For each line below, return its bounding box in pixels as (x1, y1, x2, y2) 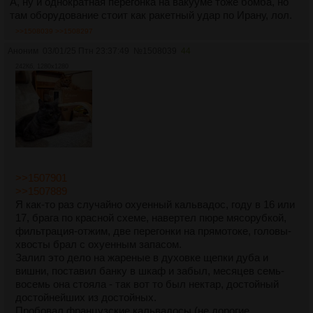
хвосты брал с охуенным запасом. (15, 238, 182, 250)
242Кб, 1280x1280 (15, 62, 68, 70)
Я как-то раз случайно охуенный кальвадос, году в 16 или (15, 198, 295, 210)
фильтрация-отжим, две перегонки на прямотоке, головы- (15, 224, 291, 237)
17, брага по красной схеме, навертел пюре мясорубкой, (15, 211, 286, 224)
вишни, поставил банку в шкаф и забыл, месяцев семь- (15, 264, 284, 277)
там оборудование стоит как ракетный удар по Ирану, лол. (10, 8, 292, 21)
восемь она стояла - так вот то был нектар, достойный (15, 277, 279, 290)
